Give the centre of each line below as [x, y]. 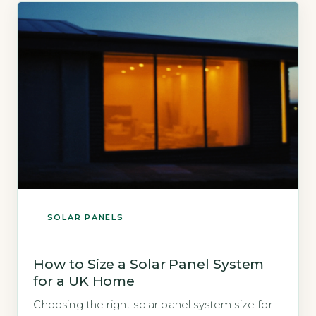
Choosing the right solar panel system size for [153, 304]
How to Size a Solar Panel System [149, 263]
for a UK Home [84, 280]
